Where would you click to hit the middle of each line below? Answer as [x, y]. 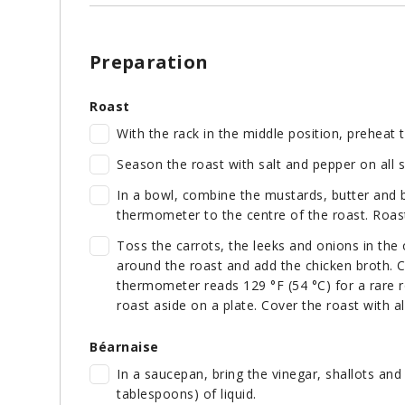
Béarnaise [124, 347]
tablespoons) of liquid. [187, 394]
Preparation [149, 62]
